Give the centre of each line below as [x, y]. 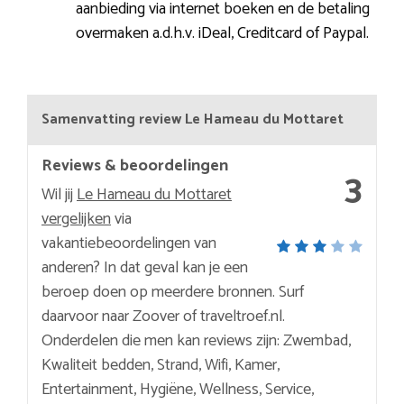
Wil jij [59, 194]
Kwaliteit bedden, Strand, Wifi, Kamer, [161, 365]
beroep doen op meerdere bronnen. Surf [173, 292]
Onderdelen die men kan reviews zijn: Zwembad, [196, 340]
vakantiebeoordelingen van [129, 243]
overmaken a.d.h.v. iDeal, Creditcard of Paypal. [222, 33]
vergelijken [76, 219]
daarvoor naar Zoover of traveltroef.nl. [163, 316]
